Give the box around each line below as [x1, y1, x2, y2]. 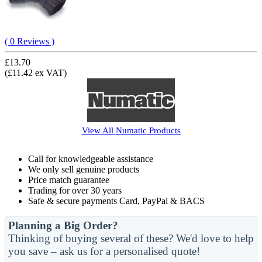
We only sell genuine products [28, 164, 139, 174]
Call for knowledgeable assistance [28, 153, 153, 164]
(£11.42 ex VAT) [5, 67, 67, 78]
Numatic [115, 125, 147, 135]
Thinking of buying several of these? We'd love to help [8, 232, 254, 244]
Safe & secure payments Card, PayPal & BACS [28, 195, 205, 206]
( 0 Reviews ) [5, 36, 54, 46]
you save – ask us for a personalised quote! [8, 244, 200, 257]
